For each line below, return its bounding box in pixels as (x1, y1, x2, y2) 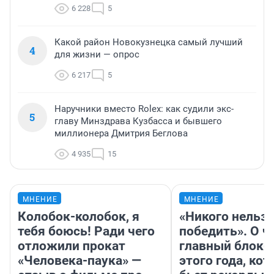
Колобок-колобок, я (18, 209, 139, 224)
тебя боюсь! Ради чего (18, 223, 155, 239)
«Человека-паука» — (18, 253, 141, 268)
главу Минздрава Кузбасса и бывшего (54, 115, 222, 127)
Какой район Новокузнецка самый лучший (54, 36, 243, 48)
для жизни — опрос (54, 48, 139, 60)
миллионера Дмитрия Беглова (54, 127, 188, 139)
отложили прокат (18, 238, 125, 253)
